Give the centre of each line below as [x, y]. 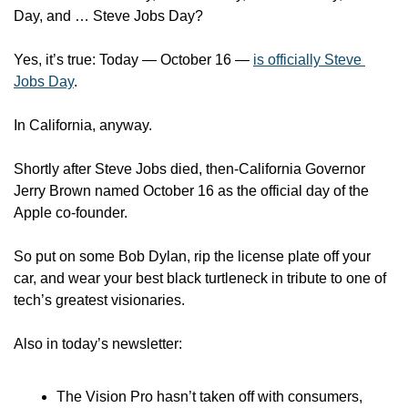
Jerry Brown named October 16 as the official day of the [191, 191]
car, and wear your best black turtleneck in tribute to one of [200, 278]
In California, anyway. [85, 125]
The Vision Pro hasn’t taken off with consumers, [209, 397]
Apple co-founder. [71, 213]
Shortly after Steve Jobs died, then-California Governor [189, 169]
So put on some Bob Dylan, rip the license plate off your [192, 256]
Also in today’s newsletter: [98, 344]
